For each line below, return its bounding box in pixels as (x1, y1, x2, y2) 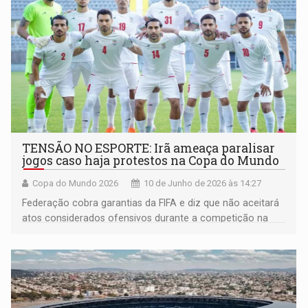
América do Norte (22, 228, 102, 239)
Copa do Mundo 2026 (32, 178, 119, 188)
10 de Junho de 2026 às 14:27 (144, 178, 262, 188)
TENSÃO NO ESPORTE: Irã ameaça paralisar (22, 140, 276, 156)
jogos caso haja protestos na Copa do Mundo (22, 153, 280, 168)
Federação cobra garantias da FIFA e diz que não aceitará (22, 197, 280, 208)
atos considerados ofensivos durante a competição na (22, 212, 269, 223)
